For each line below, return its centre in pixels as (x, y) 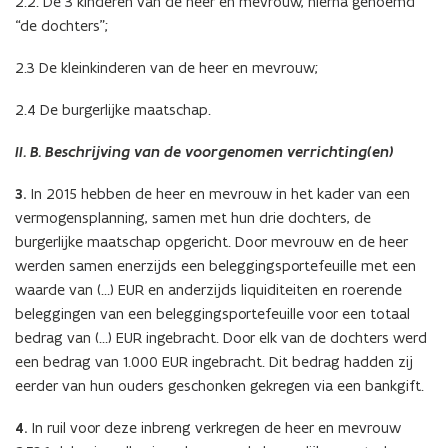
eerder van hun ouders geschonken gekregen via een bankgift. (219, 385)
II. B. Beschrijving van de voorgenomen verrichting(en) (204, 151)
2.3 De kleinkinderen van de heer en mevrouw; (166, 67)
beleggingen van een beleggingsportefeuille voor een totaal (212, 313)
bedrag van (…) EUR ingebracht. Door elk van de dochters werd (221, 337)
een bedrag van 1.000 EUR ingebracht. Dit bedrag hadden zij (214, 361)
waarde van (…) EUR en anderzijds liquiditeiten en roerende (208, 289)
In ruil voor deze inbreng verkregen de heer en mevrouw (214, 427)
